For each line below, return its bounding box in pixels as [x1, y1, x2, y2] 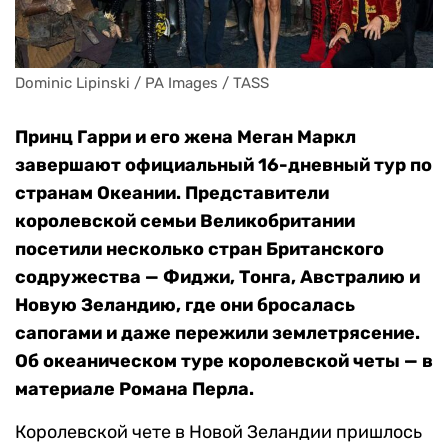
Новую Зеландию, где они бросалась [15, 294, 355, 317]
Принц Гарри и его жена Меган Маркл [15, 126, 356, 149]
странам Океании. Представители [15, 182, 329, 205]
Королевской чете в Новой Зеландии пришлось [15, 421, 422, 444]
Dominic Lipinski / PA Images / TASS [15, 74, 269, 93]
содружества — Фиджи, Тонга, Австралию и [15, 266, 420, 289]
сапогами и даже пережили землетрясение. [15, 322, 420, 345]
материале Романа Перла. [15, 378, 254, 401]
